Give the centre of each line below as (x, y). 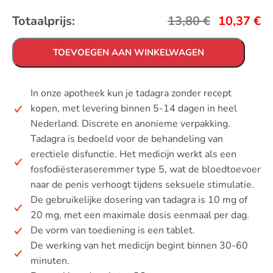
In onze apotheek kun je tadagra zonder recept (131, 93)
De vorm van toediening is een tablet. (113, 230)
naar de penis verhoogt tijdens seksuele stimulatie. (142, 185)
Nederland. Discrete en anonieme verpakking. (130, 124)
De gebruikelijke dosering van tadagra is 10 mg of (139, 200)
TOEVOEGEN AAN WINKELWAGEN (129, 52)
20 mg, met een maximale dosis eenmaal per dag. (140, 215)
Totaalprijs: (44, 21)
